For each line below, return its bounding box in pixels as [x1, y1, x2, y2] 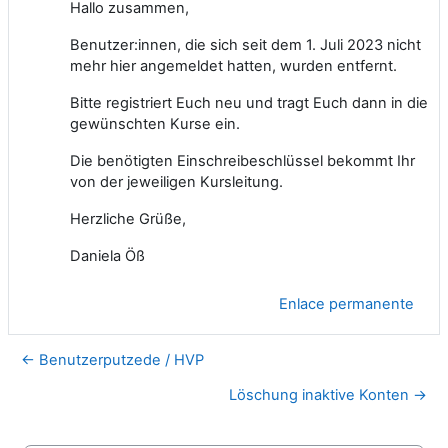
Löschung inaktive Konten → [229, 385, 427, 404]
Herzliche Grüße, [70, 209, 186, 228]
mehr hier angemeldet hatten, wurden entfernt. [70, 56, 397, 75]
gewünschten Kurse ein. [70, 114, 240, 133]
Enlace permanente [279, 294, 414, 313]
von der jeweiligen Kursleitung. [70, 172, 283, 191]
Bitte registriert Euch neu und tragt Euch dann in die [70, 93, 428, 112]
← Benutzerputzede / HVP [21, 350, 204, 369]
